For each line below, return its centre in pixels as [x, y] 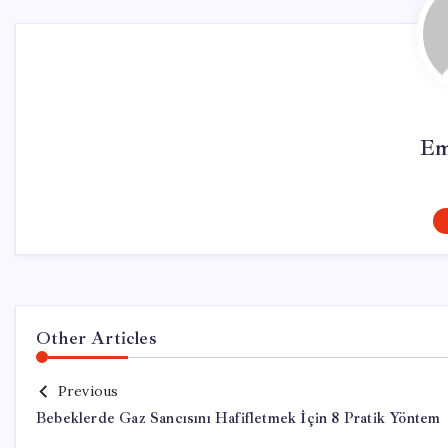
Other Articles [96, 338]
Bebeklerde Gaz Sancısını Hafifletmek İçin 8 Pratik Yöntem [238, 418]
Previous [88, 391]
